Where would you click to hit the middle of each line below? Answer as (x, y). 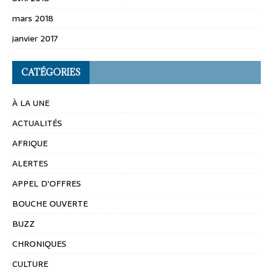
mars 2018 (33, 19)
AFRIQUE (30, 144)
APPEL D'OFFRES (47, 184)
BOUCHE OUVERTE (50, 204)
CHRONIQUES (39, 244)
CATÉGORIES (51, 73)
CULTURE (30, 264)
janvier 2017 (35, 39)
